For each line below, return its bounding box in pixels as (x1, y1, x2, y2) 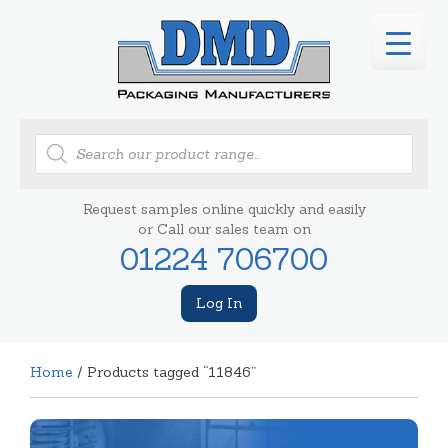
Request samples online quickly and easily (82, 199, 366, 218)
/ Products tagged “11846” (73, 362, 256, 381)
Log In (196, 293, 242, 312)
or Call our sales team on (137, 219, 311, 238)
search (34, 144, 80, 163)
